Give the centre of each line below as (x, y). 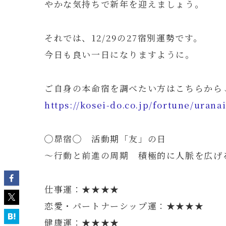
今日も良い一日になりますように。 (120, 54)
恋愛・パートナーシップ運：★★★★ (124, 206)
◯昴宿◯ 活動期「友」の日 (105, 139)
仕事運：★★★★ (82, 189)
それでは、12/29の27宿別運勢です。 (124, 38)
